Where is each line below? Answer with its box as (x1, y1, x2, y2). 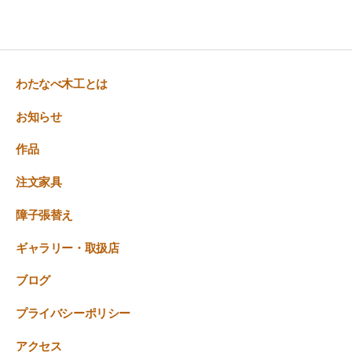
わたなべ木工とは (16, 76, 108, 90)
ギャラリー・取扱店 (16, 240, 119, 255)
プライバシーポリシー (16, 306, 130, 320)
